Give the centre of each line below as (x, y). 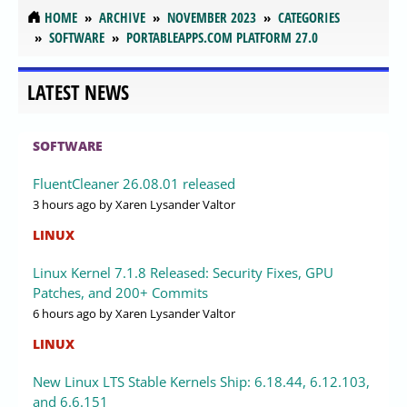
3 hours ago (65, 205)
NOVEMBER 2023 (212, 17)
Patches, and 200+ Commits (120, 293)
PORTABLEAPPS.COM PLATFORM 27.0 (222, 37)
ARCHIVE (122, 17)
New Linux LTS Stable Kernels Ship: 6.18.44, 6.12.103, (201, 382)
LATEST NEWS (78, 93)
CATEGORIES (309, 17)
